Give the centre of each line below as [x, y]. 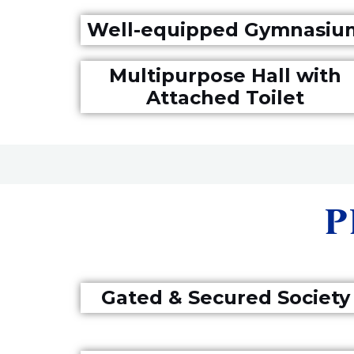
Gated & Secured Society [225, 298]
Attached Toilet [226, 98]
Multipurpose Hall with [226, 75]
